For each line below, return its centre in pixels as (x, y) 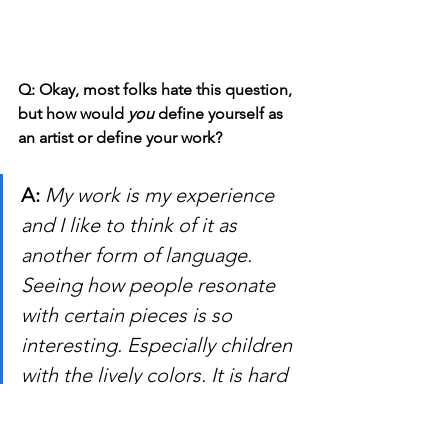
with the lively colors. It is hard (156, 374)
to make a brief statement (137, 404)
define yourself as (220, 113)
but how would (73, 113)
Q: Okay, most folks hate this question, (157, 89)
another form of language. (139, 254)
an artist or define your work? (120, 137)
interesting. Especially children (159, 344)
